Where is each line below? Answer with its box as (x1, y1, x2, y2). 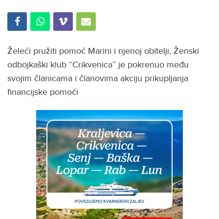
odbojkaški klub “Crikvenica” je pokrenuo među (7, 59, 189, 70)
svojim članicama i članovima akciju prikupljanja (7, 73, 188, 84)
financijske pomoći (7, 87, 78, 98)
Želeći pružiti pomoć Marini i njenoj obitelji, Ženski (7, 45, 199, 57)
